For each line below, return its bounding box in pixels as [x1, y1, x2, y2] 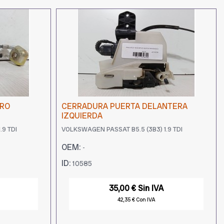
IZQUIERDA [61, 110, 102, 121]
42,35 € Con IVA [117, 196, 155, 203]
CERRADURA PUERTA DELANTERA [61, 100, 187, 111]
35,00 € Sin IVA [109, 183, 163, 194]
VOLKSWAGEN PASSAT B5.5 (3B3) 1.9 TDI [61, 124, 182, 133]
